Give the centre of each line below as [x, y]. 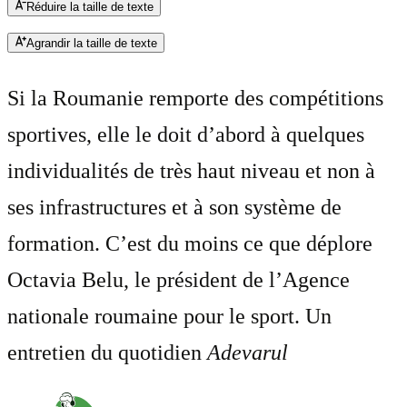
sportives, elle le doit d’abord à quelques [186, 135]
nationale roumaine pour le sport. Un [169, 317]
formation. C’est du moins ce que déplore [190, 244]
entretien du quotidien [107, 353]
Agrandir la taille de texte [92, 44]
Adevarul [248, 353]
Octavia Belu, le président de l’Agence [179, 280]
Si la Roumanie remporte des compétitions [195, 99]
